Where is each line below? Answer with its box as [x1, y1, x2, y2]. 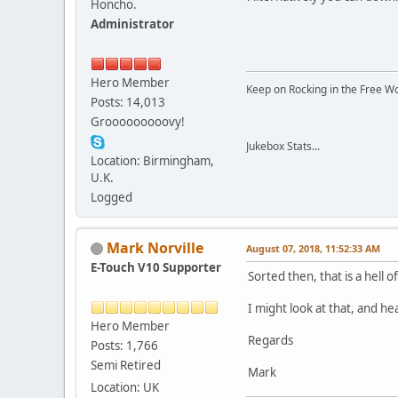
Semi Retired [91, 356, 161, 373]
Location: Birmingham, [91, 152, 214, 169]
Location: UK [91, 378, 159, 395]
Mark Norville [107, 237, 203, 258]
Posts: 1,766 [91, 337, 158, 354]
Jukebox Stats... [246, 138, 320, 154]
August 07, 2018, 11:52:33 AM [246, 241, 380, 255]
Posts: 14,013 [91, 93, 165, 110]
